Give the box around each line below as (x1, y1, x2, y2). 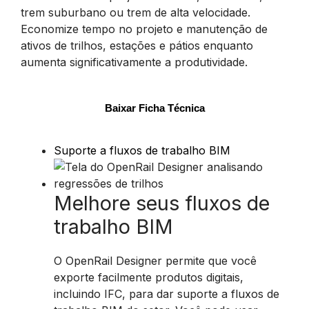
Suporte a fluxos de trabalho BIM (54, 143, 230, 157)
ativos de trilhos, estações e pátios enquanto (21, 39, 253, 52)
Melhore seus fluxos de (54, 191, 270, 215)
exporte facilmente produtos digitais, (54, 270, 243, 284)
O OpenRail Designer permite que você (54, 254, 257, 268)
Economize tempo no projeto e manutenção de (21, 22, 268, 36)
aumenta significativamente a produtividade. (21, 55, 248, 69)
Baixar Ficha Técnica (104, 102, 205, 114)
